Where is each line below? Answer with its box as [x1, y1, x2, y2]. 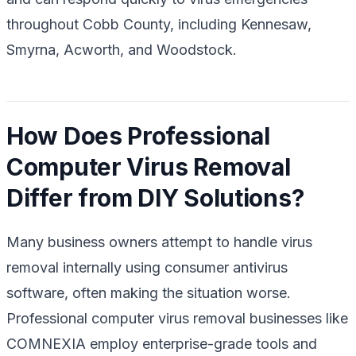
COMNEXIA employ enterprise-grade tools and [6, 335, 317, 352]
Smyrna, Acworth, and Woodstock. [6, 41, 237, 58]
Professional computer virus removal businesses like [6, 309, 348, 327]
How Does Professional [6, 121, 270, 150]
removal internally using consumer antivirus [6, 258, 288, 276]
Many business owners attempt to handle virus [6, 233, 312, 250]
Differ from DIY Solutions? [6, 183, 304, 212]
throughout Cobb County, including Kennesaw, [6, 15, 311, 33]
